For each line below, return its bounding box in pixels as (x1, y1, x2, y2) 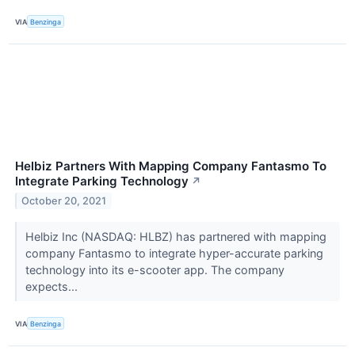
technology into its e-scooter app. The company (25, 263, 284, 277)
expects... (25, 280, 81, 294)
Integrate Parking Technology (15, 174, 189, 189)
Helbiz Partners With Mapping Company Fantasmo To (15, 158, 326, 174)
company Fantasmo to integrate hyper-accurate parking (25, 246, 323, 261)
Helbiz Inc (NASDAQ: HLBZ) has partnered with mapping (25, 230, 326, 244)
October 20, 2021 (21, 195, 107, 208)
